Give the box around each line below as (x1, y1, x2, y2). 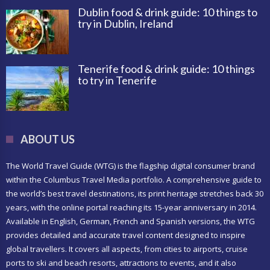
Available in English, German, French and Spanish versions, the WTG (6, 215, 255, 227)
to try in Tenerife (78, 73, 157, 87)
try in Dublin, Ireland (78, 16, 173, 30)
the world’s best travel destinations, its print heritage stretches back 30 (6, 187, 263, 199)
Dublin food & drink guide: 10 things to (78, 5, 257, 19)
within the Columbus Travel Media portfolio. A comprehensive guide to (6, 174, 262, 185)
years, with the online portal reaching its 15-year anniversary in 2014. (6, 201, 257, 213)
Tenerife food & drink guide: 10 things (78, 61, 255, 75)
